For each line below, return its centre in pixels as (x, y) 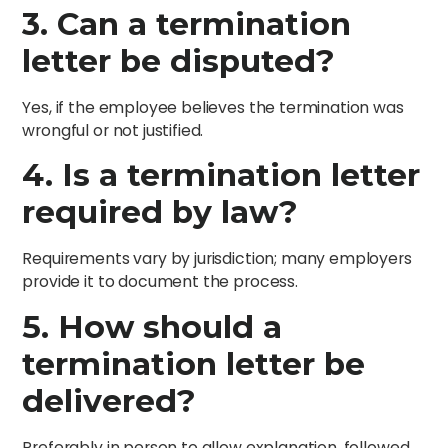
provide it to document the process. (160, 282)
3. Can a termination (187, 23)
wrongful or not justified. (113, 130)
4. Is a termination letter (221, 175)
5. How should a (152, 326)
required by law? (160, 212)
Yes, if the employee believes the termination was (213, 107)
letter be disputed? (179, 60)
